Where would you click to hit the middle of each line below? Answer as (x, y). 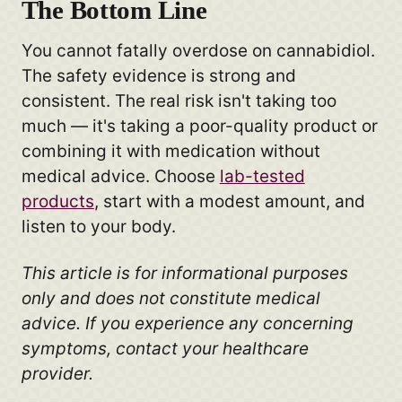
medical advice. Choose (120, 176)
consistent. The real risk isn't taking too (179, 100)
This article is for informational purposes (184, 273)
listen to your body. (98, 226)
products (57, 201)
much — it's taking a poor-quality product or (199, 126)
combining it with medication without (170, 151)
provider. (57, 373)
